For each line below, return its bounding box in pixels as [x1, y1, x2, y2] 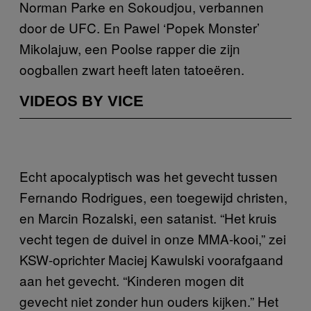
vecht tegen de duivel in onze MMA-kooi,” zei [19, 228, 286, 248]
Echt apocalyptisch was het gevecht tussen [19, 166, 278, 185]
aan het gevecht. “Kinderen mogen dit [19, 270, 244, 289]
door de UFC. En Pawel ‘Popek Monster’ [19, 17, 260, 37]
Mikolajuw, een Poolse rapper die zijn [19, 38, 240, 58]
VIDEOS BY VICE [19, 92, 144, 110]
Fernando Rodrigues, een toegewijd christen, [19, 187, 287, 206]
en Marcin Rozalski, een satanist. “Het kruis [19, 208, 277, 227]
